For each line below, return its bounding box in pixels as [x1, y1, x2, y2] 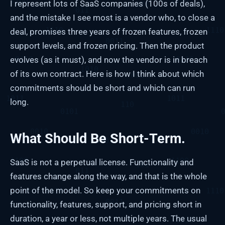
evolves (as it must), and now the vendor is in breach [10, 54, 207, 65]
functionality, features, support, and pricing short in [10, 199, 201, 210]
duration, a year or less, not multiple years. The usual [10, 213, 207, 224]
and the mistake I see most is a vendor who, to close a [10, 12, 215, 23]
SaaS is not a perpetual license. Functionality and [10, 157, 194, 168]
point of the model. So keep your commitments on [10, 185, 200, 196]
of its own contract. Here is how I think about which [10, 68, 204, 79]
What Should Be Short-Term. [10, 131, 185, 147]
